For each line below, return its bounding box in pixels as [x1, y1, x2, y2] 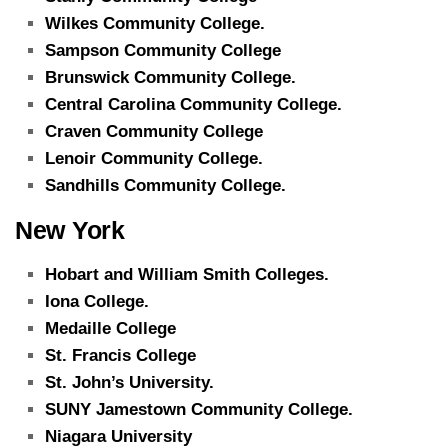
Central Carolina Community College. [45, 94, 342, 114]
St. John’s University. [45, 372, 214, 392]
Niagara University [45, 426, 192, 446]
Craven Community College [45, 121, 263, 141]
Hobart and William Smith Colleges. [45, 264, 329, 284]
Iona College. [45, 291, 149, 311]
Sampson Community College [45, 40, 281, 60]
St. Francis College [45, 345, 196, 365]
